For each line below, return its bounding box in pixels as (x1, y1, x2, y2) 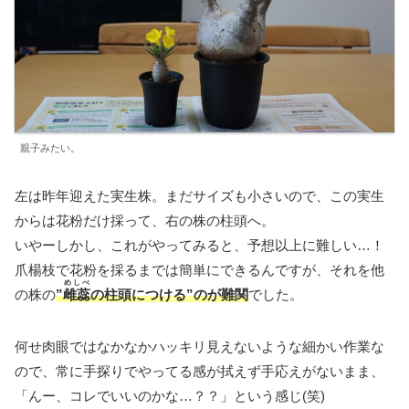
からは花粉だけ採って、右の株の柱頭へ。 (15, 212, 275, 228)
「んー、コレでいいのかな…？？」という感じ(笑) (15, 387, 325, 404)
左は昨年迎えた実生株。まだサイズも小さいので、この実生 (15, 187, 384, 204)
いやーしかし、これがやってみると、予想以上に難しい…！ (15, 236, 384, 253)
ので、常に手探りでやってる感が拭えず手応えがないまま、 (15, 362, 384, 379)
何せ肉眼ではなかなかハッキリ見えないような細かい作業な (15, 338, 384, 354)
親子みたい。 (20, 142, 80, 153)
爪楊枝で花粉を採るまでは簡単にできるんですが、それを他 (15, 261, 384, 278)
